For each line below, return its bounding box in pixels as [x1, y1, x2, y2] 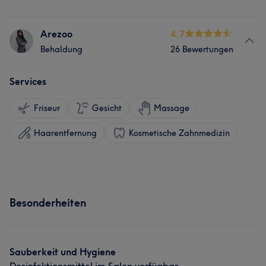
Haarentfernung [34, 128, 97, 138]
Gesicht [92, 103, 122, 113]
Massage [154, 103, 189, 113]
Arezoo [40, 28, 72, 40]
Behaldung [40, 44, 83, 55]
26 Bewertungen [170, 44, 233, 55]
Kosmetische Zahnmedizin [129, 128, 230, 138]
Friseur [34, 103, 60, 113]
